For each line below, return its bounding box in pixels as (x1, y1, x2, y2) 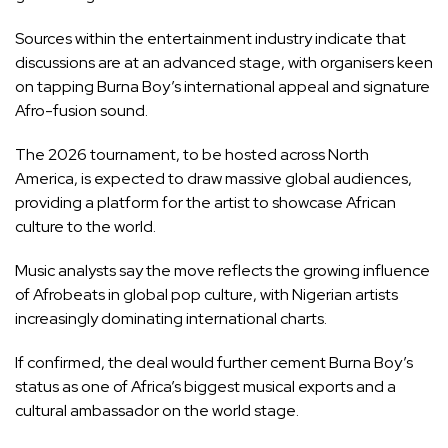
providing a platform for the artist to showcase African (15, 191, 396, 213)
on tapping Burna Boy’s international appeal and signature (15, 75, 430, 97)
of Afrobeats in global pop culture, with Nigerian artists (15, 283, 398, 305)
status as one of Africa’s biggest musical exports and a (15, 375, 396, 397)
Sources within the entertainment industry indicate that (15, 27, 406, 49)
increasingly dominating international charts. (15, 307, 327, 329)
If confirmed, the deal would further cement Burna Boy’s (15, 351, 413, 373)
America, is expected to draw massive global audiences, (15, 167, 412, 189)
